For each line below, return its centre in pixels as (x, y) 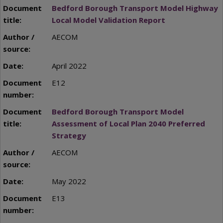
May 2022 (69, 181)
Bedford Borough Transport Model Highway (135, 8)
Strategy (69, 135)
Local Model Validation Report (108, 20)
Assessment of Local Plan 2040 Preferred (128, 123)
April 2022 (69, 65)
